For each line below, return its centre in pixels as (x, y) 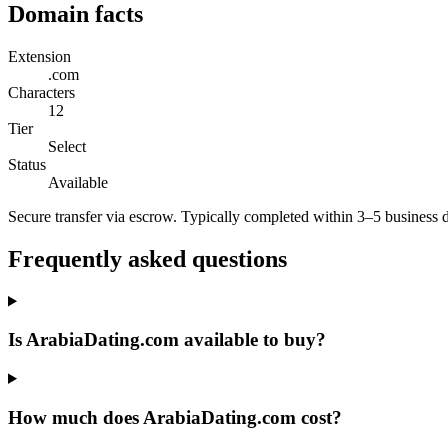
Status (27, 164)
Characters (41, 92)
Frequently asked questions (147, 258)
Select (67, 146)
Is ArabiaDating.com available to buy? (167, 340)
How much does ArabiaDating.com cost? (175, 417)
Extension (39, 56)
